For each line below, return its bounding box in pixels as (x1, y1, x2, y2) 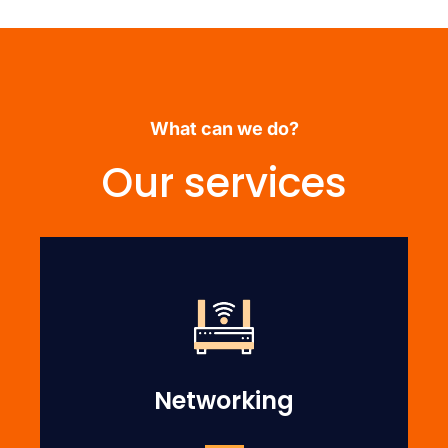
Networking (154, 384, 294, 417)
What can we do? (149, 118, 299, 139)
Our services (101, 155, 347, 211)
